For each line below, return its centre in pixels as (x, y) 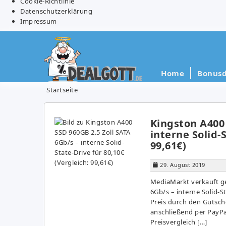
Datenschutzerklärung (56, 11)
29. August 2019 (183, 164)
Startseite (62, 90)
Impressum (39, 21)
